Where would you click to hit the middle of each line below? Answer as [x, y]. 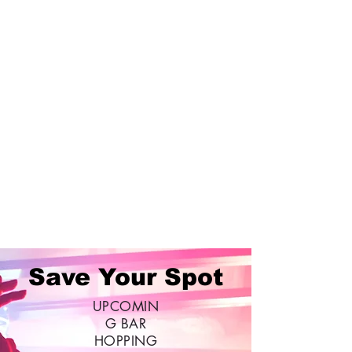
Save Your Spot [126, 277]
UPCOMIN [126, 306]
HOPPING [126, 341]
